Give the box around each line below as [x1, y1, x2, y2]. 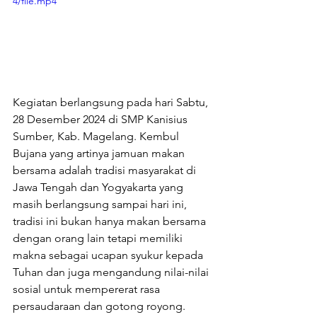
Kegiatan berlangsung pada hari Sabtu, [13, 95, 211, 109]
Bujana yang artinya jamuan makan [13, 146, 188, 160]
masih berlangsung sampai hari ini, [13, 197, 190, 211]
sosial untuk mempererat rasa [13, 282, 163, 296]
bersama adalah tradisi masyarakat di [13, 163, 199, 177]
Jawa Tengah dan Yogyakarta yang [13, 180, 186, 194]
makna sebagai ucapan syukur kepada [13, 248, 206, 262]
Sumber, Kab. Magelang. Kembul [13, 129, 182, 143]
